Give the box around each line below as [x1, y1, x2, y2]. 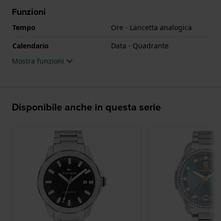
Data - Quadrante [111, 40, 169, 50]
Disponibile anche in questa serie [12, 99, 161, 114]
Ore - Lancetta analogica [111, 22, 192, 32]
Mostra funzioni [12, 56, 66, 66]
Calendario [12, 40, 49, 50]
